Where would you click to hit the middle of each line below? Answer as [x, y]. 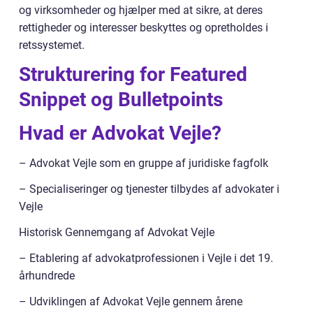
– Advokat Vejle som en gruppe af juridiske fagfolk [144, 163]
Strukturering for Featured [133, 75]
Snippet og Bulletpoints [121, 100]
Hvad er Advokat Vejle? [120, 133]
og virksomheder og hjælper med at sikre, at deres [141, 10]
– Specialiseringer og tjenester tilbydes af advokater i [149, 189]
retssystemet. [52, 45]
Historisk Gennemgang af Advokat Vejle [117, 233]
